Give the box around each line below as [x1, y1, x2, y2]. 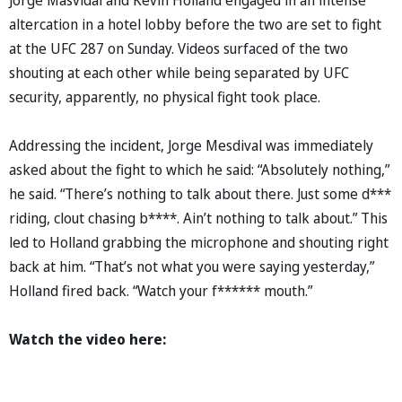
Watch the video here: [9, 328, 166, 349]
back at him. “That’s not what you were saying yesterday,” [9, 256, 374, 276]
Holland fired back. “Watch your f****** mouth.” [9, 280, 312, 301]
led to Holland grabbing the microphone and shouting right [9, 232, 389, 252]
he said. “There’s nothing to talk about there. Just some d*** [9, 183, 391, 204]
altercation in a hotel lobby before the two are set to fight [9, 13, 381, 34]
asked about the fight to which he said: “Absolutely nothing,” [9, 159, 389, 179]
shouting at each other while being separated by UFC [9, 62, 349, 83]
